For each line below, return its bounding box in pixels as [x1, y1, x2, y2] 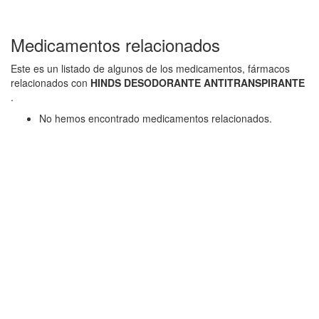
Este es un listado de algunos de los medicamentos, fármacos [11, 61, 290, 75]
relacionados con [11, 75, 90, 90]
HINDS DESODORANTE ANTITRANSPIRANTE [90, 75, 305, 90]
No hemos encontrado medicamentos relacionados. [39, 111, 272, 125]
